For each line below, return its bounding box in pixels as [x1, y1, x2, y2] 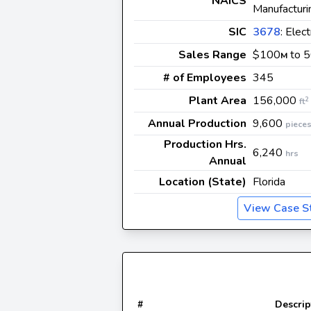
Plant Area [189, 93, 246, 108]
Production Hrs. [164, 137, 246, 152]
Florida [253, 174, 285, 190]
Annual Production [148, 116, 246, 131]
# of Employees [163, 70, 246, 85]
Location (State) [159, 174, 246, 190]
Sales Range [178, 47, 246, 62]
